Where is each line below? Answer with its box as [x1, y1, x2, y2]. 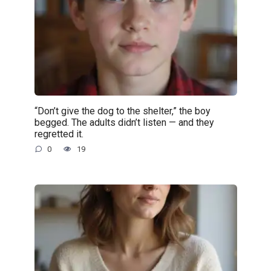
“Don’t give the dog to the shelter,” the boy [34, 105, 211, 117]
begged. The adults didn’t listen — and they [34, 116, 214, 128]
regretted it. [34, 128, 83, 140]
